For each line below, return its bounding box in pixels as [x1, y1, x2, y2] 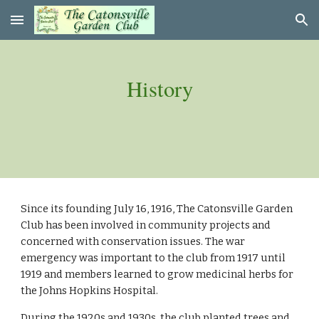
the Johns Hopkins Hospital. [21, 284, 159, 297]
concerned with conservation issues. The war [21, 235, 246, 248]
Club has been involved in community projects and [21, 219, 271, 231]
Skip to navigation [219, 20, 308, 33]
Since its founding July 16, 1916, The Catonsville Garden [21, 202, 293, 215]
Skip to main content [11, 20, 113, 33]
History [126, 74, 193, 103]
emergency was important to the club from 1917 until [21, 251, 286, 264]
